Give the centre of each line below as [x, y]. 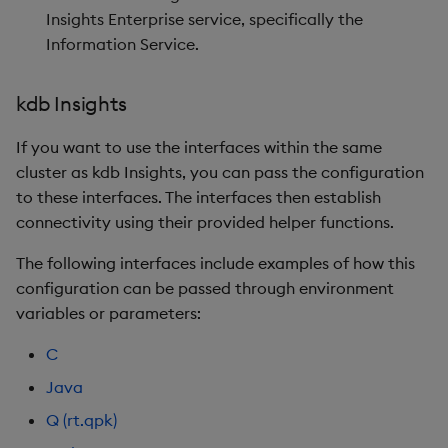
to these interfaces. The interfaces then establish [198, 197]
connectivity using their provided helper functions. [205, 222]
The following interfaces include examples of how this [215, 263]
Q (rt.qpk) [81, 420]
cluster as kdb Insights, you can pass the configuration [220, 172]
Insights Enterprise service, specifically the [204, 19]
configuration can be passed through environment [205, 288]
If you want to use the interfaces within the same [199, 147]
